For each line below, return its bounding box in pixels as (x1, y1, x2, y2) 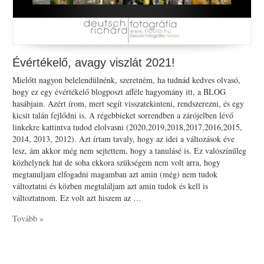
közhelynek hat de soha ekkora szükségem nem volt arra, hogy (12, 156, 221, 168)
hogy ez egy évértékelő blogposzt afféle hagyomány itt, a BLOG (12, 85, 226, 97)
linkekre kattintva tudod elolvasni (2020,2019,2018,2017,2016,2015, (12, 121, 243, 133)
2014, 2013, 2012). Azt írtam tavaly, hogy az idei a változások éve (12, 133, 235, 144)
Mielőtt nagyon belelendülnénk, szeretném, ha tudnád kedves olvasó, (12, 74, 241, 85)
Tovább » (12, 212, 44, 224)
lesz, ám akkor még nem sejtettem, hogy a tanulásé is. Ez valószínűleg (12, 144, 247, 156)
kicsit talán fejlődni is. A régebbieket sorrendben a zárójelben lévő (12, 109, 234, 121)
